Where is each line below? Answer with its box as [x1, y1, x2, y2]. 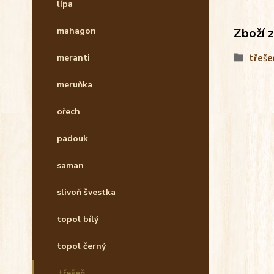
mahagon [57, 25, 96, 37]
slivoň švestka [57, 187, 116, 198]
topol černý [57, 240, 106, 252]
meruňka [57, 79, 92, 91]
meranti [57, 52, 90, 64]
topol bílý [57, 213, 98, 225]
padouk [57, 133, 88, 144]
